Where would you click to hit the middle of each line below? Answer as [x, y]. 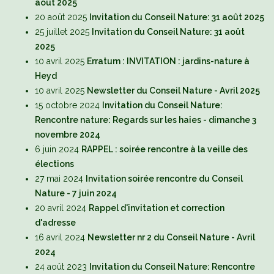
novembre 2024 [68, 135]
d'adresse [55, 223]
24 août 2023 [61, 267]
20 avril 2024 [61, 208]
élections [54, 164]
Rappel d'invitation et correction [157, 208]
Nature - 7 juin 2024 [76, 194]
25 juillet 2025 [62, 32]
